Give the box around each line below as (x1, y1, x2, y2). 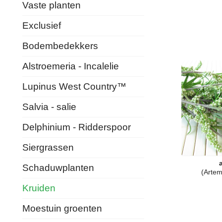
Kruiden (22, 183, 55, 193)
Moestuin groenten (22, 203, 102, 214)
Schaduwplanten (22, 163, 94, 173)
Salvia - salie (22, 102, 76, 112)
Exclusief (22, 20, 61, 31)
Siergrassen (22, 142, 74, 153)
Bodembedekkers (22, 41, 98, 51)
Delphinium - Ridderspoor (22, 122, 131, 132)
